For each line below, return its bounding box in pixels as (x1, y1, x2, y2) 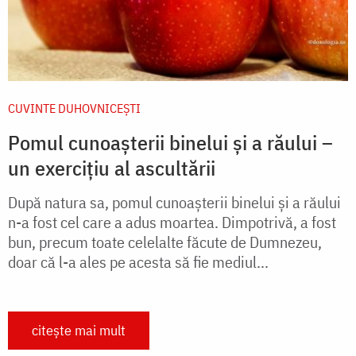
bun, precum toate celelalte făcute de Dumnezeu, (8, 230, 322, 253)
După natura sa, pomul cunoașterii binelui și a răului (8, 191, 341, 213)
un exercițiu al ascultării (8, 153, 215, 181)
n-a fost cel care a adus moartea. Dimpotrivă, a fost (8, 211, 336, 233)
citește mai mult (32, 320, 126, 339)
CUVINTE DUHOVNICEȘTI (8, 99, 141, 116)
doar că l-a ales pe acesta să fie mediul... (8, 250, 269, 273)
